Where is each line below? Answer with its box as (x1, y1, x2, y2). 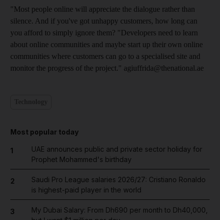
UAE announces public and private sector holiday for (31, 144, 202, 153)
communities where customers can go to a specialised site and (10, 52, 200, 60)
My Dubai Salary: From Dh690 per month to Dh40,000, (31, 205, 208, 214)
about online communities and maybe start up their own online (10, 40, 203, 49)
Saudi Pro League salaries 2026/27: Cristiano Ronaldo (31, 175, 206, 184)
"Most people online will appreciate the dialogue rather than (10, 4, 195, 13)
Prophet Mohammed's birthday (31, 155, 132, 164)
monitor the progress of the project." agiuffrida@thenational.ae (10, 63, 204, 72)
